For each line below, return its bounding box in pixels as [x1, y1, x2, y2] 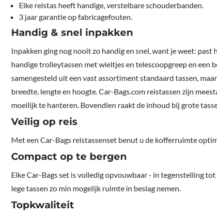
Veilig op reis [11, 116, 78, 128]
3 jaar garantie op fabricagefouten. [19, 12, 133, 22]
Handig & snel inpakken [11, 27, 134, 39]
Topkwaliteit [11, 199, 75, 211]
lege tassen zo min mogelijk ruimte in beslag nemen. [11, 184, 181, 193]
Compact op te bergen [11, 151, 127, 163]
